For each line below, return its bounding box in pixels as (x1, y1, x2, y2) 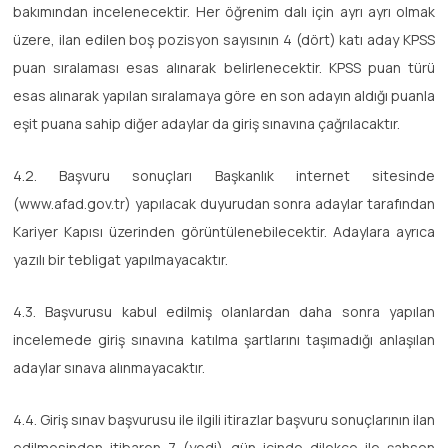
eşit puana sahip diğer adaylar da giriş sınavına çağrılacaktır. (13, 113, 400, 133)
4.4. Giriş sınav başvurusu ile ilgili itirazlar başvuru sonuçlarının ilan (13, 409, 435, 429)
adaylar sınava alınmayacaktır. (13, 357, 205, 377)
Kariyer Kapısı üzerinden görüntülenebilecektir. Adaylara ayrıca (13, 221, 435, 241)
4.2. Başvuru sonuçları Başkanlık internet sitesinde (13, 165, 435, 185)
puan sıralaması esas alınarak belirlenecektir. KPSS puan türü (13, 57, 435, 77)
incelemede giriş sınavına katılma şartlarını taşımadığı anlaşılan (13, 329, 435, 349)
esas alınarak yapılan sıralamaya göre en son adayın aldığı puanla (13, 85, 435, 105)
